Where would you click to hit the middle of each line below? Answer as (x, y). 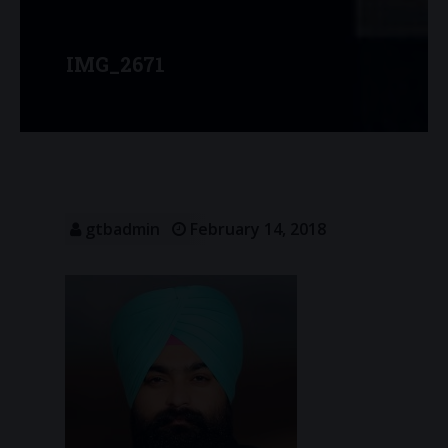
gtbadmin (126, 229)
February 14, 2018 (256, 229)
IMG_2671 (115, 64)
